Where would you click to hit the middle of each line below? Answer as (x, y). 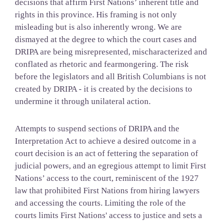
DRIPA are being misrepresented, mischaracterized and (111, 52)
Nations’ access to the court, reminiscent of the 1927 (107, 178)
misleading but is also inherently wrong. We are (98, 27)
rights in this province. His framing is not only (96, 15)
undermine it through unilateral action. (83, 102)
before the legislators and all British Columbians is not (110, 77)
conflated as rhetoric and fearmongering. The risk (102, 64)
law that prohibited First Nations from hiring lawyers (107, 191)
